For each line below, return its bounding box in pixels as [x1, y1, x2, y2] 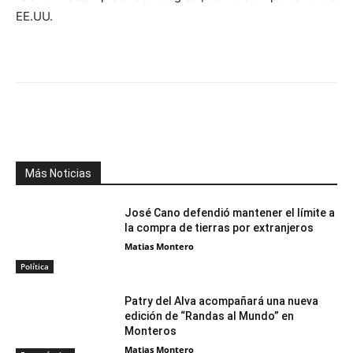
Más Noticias [25, 167, 91, 180]
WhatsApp [221, 116, 263, 128]
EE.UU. [16, 9, 53, 24]
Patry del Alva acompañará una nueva [124, 295, 319, 308]
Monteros [124, 325, 177, 338]
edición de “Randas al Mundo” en [124, 310, 295, 323]
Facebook [53, 116, 92, 128]
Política [20, 261, 49, 273]
